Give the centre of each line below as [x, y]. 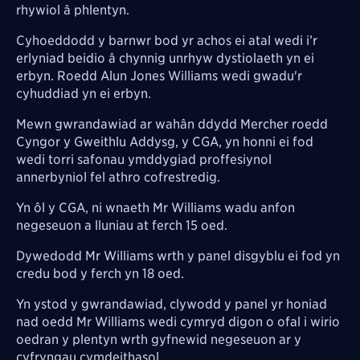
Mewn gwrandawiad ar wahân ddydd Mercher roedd [172, 124]
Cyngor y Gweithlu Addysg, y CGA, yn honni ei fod [165, 141]
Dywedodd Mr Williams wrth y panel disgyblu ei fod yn [178, 256]
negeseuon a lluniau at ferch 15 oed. [122, 225]
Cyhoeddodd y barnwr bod [99, 40]
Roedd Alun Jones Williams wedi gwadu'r [180, 76]
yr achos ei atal [226, 40]
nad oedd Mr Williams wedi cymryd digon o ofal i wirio [178, 321]
